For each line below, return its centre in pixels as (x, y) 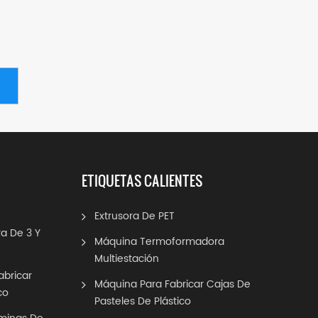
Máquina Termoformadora (159, 242)
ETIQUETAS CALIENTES (142, 181)
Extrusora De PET (134, 216)
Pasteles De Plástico (142, 302)
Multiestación (126, 259)
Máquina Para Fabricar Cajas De (172, 285)
